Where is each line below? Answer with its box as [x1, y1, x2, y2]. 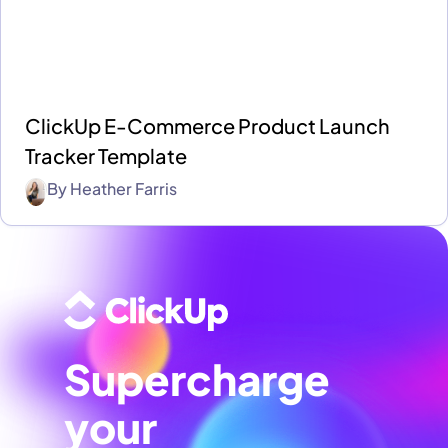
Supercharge [64, 352, 330, 406]
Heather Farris [70, 178, 177, 200]
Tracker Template [25, 143, 187, 169]
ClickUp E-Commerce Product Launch [25, 113, 390, 139]
